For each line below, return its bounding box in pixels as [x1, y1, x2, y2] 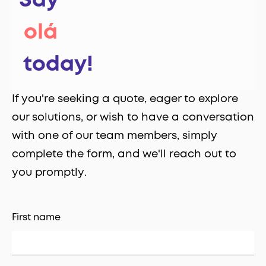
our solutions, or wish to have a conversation [12, 113, 254, 123]
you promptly [12, 168, 84, 178]
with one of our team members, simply [12, 131, 217, 141]
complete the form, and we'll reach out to [12, 150, 236, 160]
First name [12, 213, 61, 223]
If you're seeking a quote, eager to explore [12, 94, 238, 104]
